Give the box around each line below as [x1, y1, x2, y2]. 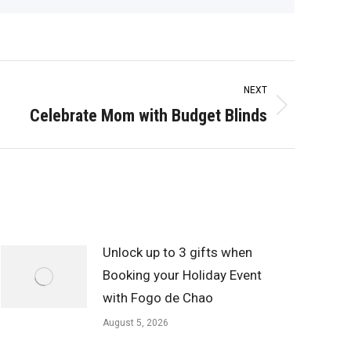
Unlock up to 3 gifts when [103, 244, 252, 260]
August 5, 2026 [103, 317, 168, 328]
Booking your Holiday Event [103, 267, 262, 283]
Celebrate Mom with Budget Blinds [30, 106, 267, 125]
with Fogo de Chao [103, 290, 213, 306]
